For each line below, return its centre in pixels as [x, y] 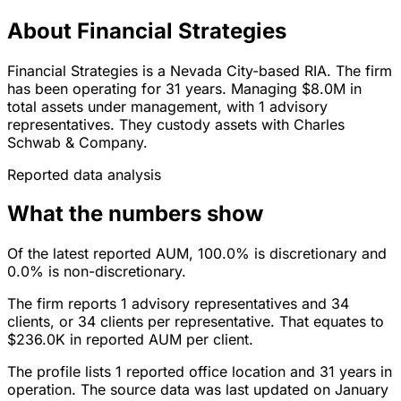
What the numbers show [135, 214]
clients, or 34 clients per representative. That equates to [196, 322]
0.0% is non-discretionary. [97, 272]
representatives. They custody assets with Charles [176, 124]
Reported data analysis [84, 174]
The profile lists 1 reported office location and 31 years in [200, 372]
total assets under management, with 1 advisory [167, 106]
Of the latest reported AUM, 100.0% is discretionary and [197, 254]
